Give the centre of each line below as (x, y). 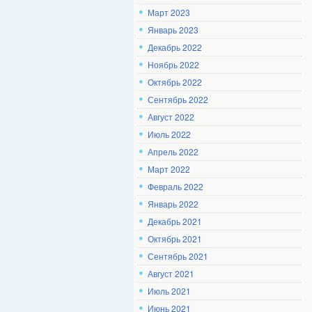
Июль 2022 (169, 134)
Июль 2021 (169, 291)
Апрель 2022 (173, 151)
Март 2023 (169, 12)
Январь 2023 (173, 30)
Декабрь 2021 (175, 221)
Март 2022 (169, 169)
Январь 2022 (173, 204)
